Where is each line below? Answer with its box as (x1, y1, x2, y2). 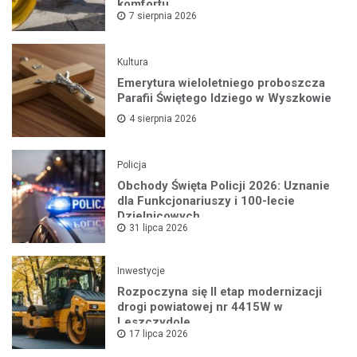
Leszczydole (117, 315, 191, 330)
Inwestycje (117, 265, 166, 277)
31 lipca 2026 (129, 222, 189, 234)
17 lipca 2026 (129, 328, 189, 340)
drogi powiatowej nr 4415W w (117, 300, 284, 315)
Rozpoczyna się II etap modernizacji (117, 284, 323, 300)
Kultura (117, 57, 149, 69)
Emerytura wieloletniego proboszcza (117, 76, 326, 91)
